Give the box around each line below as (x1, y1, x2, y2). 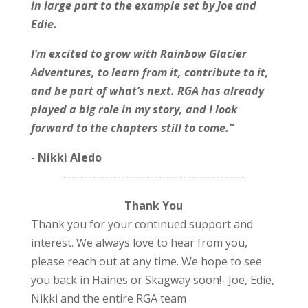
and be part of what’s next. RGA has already (30, 83, 264, 99)
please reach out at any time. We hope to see (30, 254, 262, 269)
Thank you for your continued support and (30, 217, 253, 232)
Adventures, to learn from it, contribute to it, (30, 65, 269, 80)
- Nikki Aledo (30, 150, 102, 166)
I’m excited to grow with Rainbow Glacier (30, 46, 247, 62)
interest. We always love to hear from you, (30, 235, 247, 251)
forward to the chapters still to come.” (30, 120, 234, 136)
